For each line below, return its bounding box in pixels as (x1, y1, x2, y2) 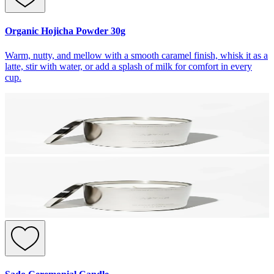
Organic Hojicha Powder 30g (5, 26, 125, 37)
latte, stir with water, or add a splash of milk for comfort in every (5, 61, 252, 72)
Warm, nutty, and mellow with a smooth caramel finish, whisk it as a (5, 50, 268, 61)
